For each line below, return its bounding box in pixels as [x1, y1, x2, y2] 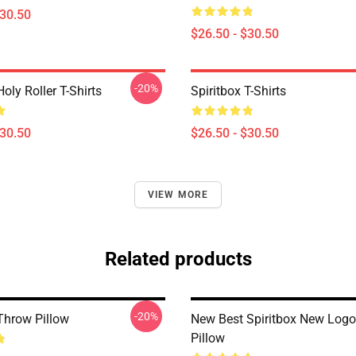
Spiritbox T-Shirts [191, 83, 286, 99]
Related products [104, 248, 252, 270]
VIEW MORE [147, 189, 209, 200]
